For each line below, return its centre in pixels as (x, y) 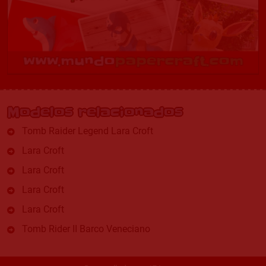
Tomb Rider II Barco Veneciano (86, 229)
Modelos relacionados (95, 113)
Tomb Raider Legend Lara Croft (88, 131)
